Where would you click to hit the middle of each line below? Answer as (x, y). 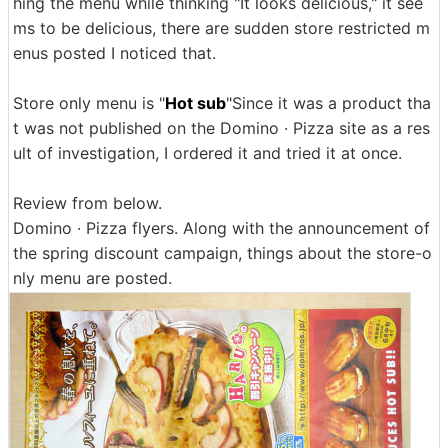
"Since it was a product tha (328, 103)
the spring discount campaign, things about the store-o (222, 253)
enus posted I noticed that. (114, 53)
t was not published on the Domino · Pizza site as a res (221, 128)
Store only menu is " (89, 103)
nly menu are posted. (92, 278)
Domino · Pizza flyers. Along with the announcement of (221, 228)
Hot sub (195, 103)
